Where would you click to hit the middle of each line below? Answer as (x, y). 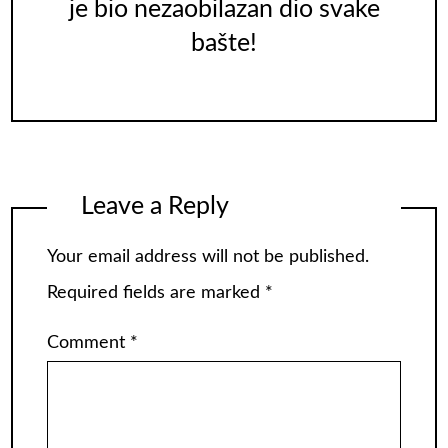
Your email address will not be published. (208, 257)
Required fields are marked (156, 293)
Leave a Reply (154, 206)
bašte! (224, 43)
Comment (88, 342)
